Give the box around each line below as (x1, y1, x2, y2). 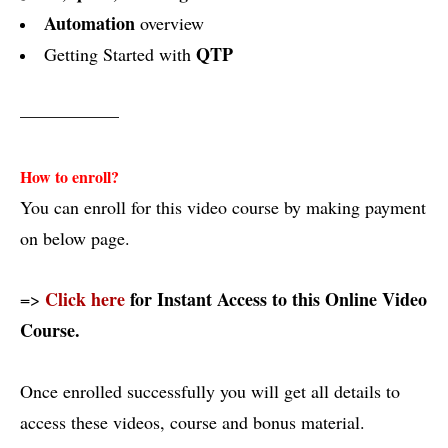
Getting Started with (44, 42, 196, 66)
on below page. (20, 226, 130, 250)
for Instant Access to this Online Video (125, 286, 427, 312)
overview (135, 11, 204, 35)
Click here (45, 286, 125, 312)
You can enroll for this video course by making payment (20, 195, 426, 219)
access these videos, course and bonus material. (20, 410, 365, 434)
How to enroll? (20, 165, 119, 188)
